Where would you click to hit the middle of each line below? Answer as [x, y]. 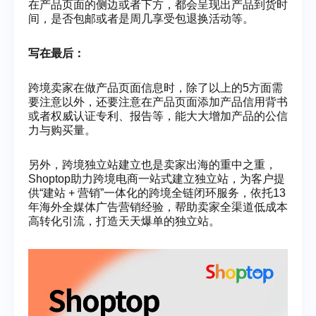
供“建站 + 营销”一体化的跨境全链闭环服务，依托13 [157, 193]
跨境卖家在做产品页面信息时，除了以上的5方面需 [156, 88]
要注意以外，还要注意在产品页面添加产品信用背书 [158, 102]
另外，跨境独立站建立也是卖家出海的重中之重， [152, 164]
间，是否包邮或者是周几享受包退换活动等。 [141, 19]
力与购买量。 [62, 130]
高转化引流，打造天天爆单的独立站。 [124, 221]
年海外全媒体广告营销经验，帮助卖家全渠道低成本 [158, 207]
